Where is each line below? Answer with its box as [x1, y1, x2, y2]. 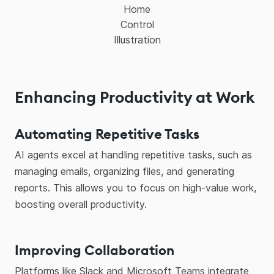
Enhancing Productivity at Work [15, 87, 254, 107]
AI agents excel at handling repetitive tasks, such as [15, 149, 252, 161]
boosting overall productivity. [15, 198, 147, 210]
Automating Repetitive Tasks [15, 125, 199, 143]
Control [120, 18, 154, 31]
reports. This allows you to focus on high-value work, [15, 182, 256, 194]
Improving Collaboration [15, 242, 174, 259]
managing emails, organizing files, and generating [15, 165, 234, 177]
